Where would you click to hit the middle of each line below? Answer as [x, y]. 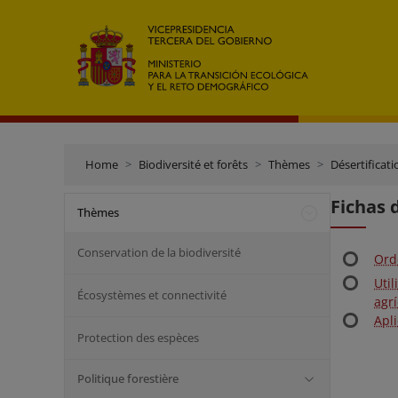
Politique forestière [128, 378]
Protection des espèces [138, 338]
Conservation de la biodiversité [159, 252]
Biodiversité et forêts [193, 164]
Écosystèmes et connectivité [152, 295]
